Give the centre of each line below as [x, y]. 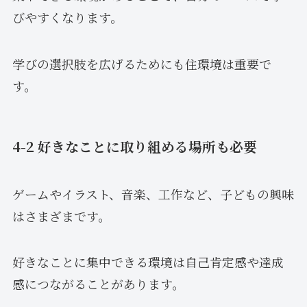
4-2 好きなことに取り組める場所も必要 [134, 147]
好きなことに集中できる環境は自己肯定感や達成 [148, 262]
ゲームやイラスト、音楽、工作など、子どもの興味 [153, 194]
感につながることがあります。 [98, 284]
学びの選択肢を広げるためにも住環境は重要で [142, 63]
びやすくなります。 [67, 17]
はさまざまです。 [61, 216]
